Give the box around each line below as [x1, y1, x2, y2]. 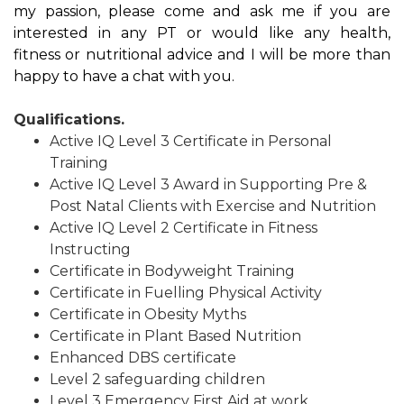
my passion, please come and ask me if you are [14, 2, 390, 20]
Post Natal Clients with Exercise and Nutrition [50, 197, 376, 215]
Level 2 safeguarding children [50, 370, 265, 388]
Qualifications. [14, 110, 124, 128]
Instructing [50, 240, 131, 258]
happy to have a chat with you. [14, 67, 234, 85]
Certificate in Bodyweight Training [50, 262, 295, 280]
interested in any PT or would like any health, [14, 23, 390, 41]
